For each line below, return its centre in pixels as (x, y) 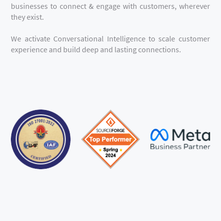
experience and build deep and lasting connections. (96, 49)
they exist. (28, 17)
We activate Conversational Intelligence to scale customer (110, 38)
